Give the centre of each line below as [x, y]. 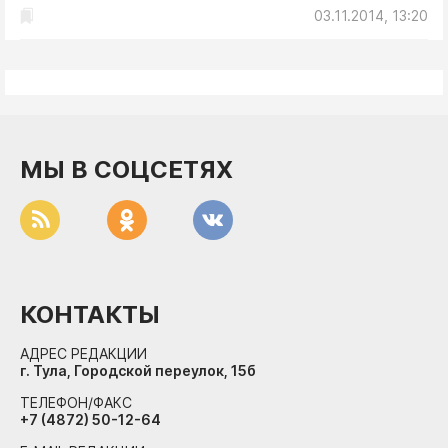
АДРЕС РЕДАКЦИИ [83, 353]
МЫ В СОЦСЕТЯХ [126, 169]
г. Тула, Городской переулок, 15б [138, 370]
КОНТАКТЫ [90, 314]
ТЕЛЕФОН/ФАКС [76, 402]
